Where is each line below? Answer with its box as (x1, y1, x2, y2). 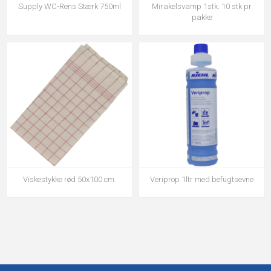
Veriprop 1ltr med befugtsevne (150, 175, 253, 184)
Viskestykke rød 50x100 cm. (22, 175, 116, 184)
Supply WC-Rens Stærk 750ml (18, 2, 121, 11)
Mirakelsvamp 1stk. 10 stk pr (152, 2, 252, 11)
